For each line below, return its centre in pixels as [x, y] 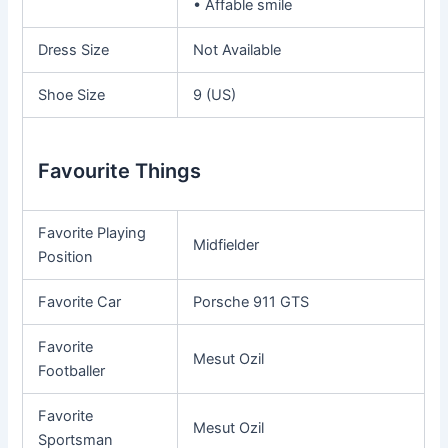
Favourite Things [120, 170]
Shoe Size [72, 94]
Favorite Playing [92, 232]
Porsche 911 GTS [251, 301]
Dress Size [74, 49]
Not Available [237, 49]
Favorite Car [80, 301]
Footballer [72, 370]
